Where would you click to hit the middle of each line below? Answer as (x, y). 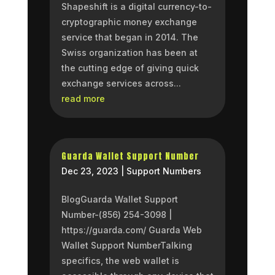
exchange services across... (121, 83)
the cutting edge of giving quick (130, 68)
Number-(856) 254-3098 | (116, 214)
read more (83, 98)
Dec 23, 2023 (90, 171)
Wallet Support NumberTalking (126, 245)
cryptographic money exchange (129, 21)
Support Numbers (164, 171)
